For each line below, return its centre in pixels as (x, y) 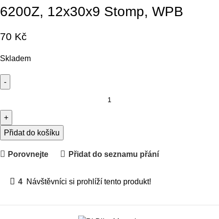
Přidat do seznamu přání (113, 154)
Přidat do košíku (32, 133)
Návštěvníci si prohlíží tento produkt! (89, 182)
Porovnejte (28, 154)
